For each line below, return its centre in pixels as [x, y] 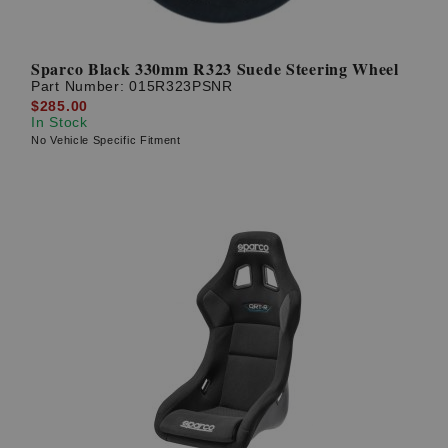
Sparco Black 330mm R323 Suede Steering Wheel [215, 69]
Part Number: [80, 86]
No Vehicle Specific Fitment [106, 139]
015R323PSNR [181, 86]
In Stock [59, 121]
